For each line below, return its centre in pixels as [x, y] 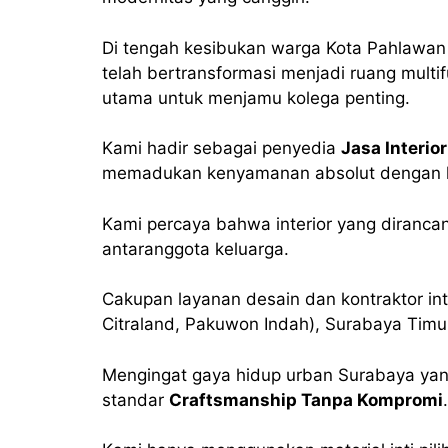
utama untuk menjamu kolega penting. [258, 97]
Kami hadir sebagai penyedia [221, 148]
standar [135, 399]
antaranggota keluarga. [195, 248]
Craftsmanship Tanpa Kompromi [306, 399]
